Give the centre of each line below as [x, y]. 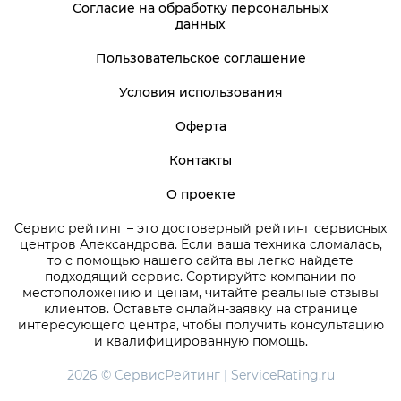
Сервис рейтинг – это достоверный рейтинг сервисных [200, 229]
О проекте [200, 195]
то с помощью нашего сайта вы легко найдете [200, 261]
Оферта [200, 127]
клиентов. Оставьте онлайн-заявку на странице [200, 309]
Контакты [200, 161]
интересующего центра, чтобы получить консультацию [200, 325]
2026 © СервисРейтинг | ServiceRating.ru [200, 375]
